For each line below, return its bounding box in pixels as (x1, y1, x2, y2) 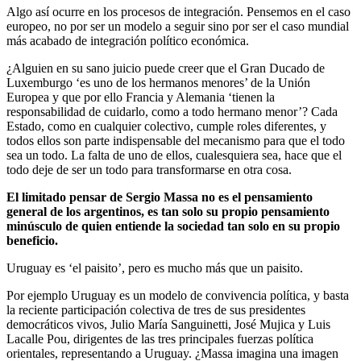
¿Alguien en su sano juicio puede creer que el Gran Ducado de (6, 60, 325, 75)
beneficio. (6, 233, 58, 247)
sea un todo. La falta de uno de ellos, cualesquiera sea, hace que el (6, 147, 342, 162)
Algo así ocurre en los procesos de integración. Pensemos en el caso (6, 4, 351, 19)
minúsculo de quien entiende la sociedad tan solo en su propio (6, 218, 340, 233)
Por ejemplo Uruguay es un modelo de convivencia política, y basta (6, 288, 349, 302)
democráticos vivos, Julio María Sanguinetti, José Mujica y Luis (6, 317, 330, 331)
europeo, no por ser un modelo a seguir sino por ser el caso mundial (6, 19, 349, 33)
